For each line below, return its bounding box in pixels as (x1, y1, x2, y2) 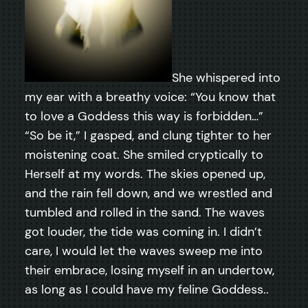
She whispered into (172, 69, 280, 86)
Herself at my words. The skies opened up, (25, 165, 265, 182)
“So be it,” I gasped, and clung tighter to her (25, 126, 272, 144)
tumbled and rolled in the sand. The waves (25, 203, 265, 221)
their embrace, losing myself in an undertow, (25, 261, 274, 278)
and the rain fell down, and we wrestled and (25, 184, 272, 201)
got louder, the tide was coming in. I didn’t (25, 223, 262, 240)
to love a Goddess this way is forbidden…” (25, 107, 263, 124)
